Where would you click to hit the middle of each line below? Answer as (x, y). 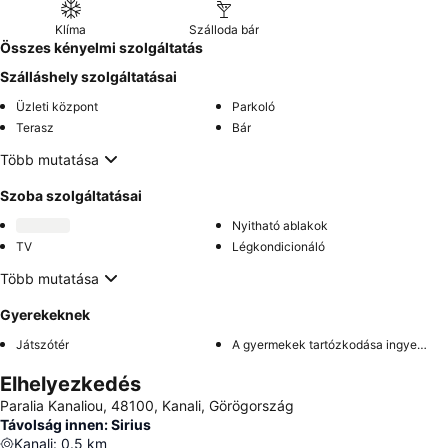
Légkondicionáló (278, 246)
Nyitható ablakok (280, 225)
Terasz (35, 127)
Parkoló (253, 106)
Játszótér (42, 344)
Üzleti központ (57, 106)
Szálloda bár (223, 29)
